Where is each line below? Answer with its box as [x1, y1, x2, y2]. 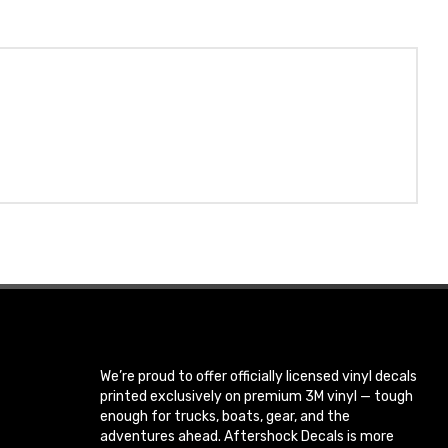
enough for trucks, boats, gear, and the [99, 408, 350, 426]
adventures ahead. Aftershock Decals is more [99, 428, 394, 446]
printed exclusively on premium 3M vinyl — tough [99, 388, 413, 406]
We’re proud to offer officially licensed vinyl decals [99, 368, 417, 386]
